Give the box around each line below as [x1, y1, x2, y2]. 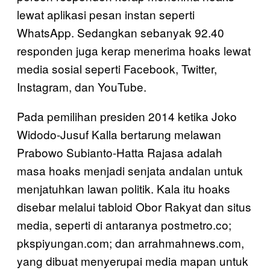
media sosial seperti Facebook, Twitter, [17, 60, 217, 77]
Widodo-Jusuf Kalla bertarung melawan [17, 125, 221, 142]
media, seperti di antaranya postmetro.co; [17, 216, 231, 233]
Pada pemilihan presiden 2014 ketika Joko [17, 107, 237, 124]
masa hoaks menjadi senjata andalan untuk [17, 162, 243, 178]
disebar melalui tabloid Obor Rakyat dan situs [17, 198, 251, 215]
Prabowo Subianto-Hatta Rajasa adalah [17, 143, 222, 160]
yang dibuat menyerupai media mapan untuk [17, 252, 248, 269]
